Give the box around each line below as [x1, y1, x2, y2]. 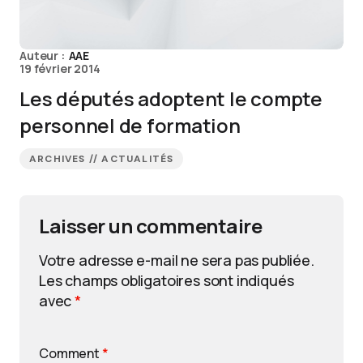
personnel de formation [19, 112, 241, 139]
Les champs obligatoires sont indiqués [39, 271, 294, 290]
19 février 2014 [19, 61, 100, 76]
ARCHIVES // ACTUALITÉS [29, 152, 174, 165]
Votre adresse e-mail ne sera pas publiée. [39, 250, 314, 270]
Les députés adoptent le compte [19, 85, 322, 112]
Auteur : [19, 48, 67, 63]
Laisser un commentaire [39, 212, 263, 239]
